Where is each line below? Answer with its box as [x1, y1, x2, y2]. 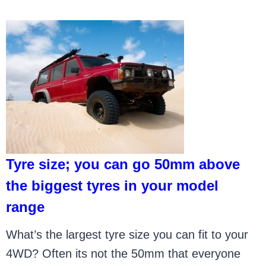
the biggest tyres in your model [6, 178, 219, 194]
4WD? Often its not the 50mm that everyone [6, 247, 241, 260]
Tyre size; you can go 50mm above [6, 156, 240, 172]
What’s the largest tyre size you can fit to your [6, 228, 249, 241]
